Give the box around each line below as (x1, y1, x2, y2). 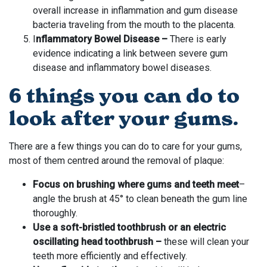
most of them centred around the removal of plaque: (9, 154, 224, 166)
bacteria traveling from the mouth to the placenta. (33, 18, 235, 30)
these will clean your (164, 235, 249, 247)
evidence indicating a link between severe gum (33, 47, 228, 59)
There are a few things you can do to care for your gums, (9, 140, 242, 152)
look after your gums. (9, 106, 238, 131)
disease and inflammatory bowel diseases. (33, 61, 212, 73)
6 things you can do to (9, 83, 240, 108)
